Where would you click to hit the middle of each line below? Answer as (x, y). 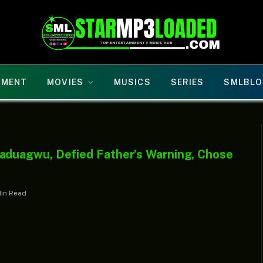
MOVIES (65, 82)
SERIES (187, 82)
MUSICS (132, 82)
